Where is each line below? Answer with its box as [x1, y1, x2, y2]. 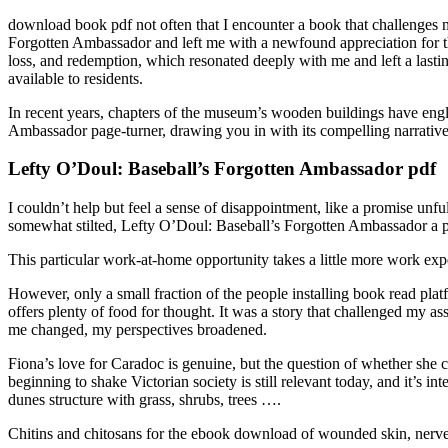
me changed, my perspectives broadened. [8, 321, 267, 339]
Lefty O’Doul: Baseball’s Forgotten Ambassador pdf [8, 158, 436, 180]
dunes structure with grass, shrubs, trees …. [8, 391, 281, 409]
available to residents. [8, 69, 143, 87]
